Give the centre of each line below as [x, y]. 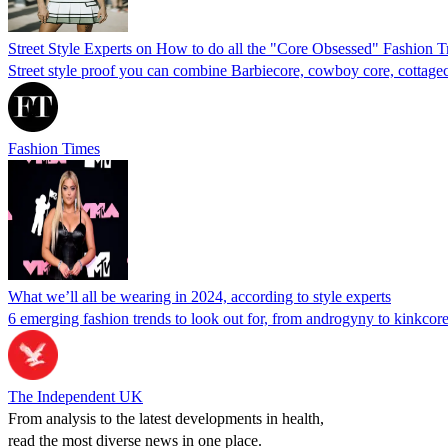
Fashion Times [54, 148]
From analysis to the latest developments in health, [166, 418]
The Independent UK [75, 396]
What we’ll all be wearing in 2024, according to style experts [199, 296]
